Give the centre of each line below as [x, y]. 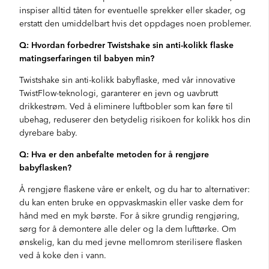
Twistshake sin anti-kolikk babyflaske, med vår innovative [127, 79]
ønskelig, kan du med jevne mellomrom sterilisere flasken [131, 241]
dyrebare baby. [48, 132]
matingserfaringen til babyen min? [87, 58]
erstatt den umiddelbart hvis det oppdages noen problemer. [135, 23]
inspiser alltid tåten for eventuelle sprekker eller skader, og [132, 10]
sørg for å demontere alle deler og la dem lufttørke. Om [128, 228]
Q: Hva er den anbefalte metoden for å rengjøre [114, 154]
